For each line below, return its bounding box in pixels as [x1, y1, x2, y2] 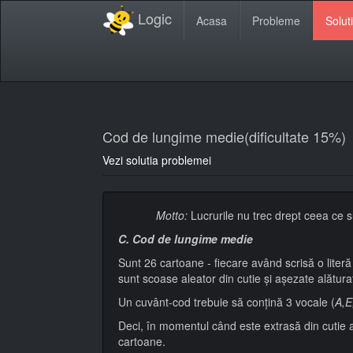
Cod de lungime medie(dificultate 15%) [102, 126, 346, 147]
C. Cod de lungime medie [118, 231, 253, 247]
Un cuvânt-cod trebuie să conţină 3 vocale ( [118, 294, 335, 310]
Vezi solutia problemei [102, 152, 211, 169]
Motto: [156, 207, 188, 224]
